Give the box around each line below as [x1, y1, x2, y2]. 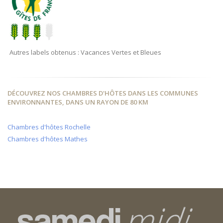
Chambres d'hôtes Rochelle [7, 122, 91, 132]
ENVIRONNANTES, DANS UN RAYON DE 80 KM [7, 98, 148, 107]
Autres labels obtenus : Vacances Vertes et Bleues [9, 48, 161, 57]
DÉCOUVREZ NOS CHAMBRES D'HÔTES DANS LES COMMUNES [7, 89, 198, 98]
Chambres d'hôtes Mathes [7, 134, 88, 144]
